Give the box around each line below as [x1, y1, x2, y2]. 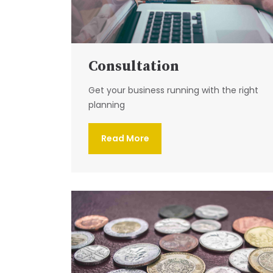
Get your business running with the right [88, 83, 258, 96]
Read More [101, 132, 149, 144]
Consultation [88, 57, 179, 76]
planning [88, 98, 125, 111]
